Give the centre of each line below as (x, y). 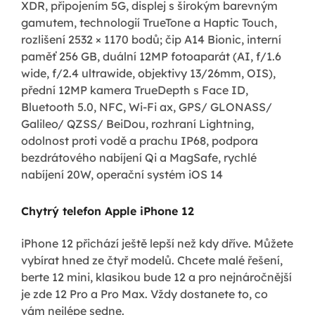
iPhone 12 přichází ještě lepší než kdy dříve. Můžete (157, 244)
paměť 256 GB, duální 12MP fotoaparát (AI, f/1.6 (151, 57)
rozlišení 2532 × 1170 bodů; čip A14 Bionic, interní (151, 40)
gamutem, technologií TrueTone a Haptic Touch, (149, 23)
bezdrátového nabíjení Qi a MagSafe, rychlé (139, 158)
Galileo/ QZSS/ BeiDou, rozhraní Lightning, (137, 124)
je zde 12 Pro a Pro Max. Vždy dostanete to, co (144, 294)
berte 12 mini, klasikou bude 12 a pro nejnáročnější (156, 277)
